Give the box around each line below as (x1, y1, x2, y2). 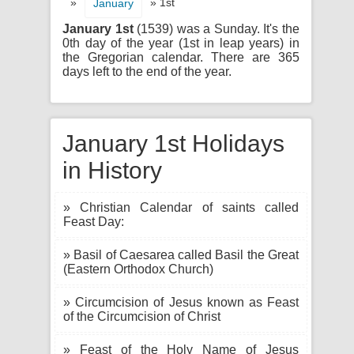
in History (62, 157, 162, 183)
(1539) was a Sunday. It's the (133, 22, 300, 36)
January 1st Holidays (62, 130, 284, 156)
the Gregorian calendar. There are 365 (62, 51, 299, 64)
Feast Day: (63, 215, 124, 228)
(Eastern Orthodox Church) (63, 262, 213, 276)
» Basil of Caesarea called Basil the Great (63, 248, 299, 262)
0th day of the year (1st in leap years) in (62, 36, 299, 50)
